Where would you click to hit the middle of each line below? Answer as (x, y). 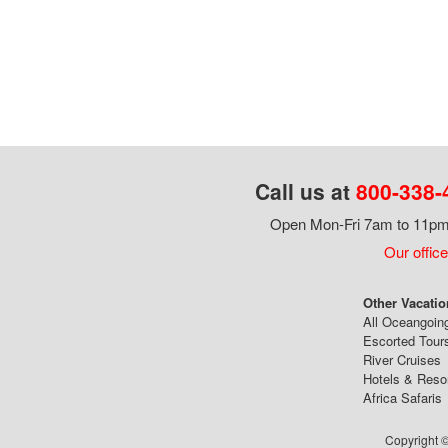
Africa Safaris (402, 397)
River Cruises (402, 359)
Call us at (305, 191)
